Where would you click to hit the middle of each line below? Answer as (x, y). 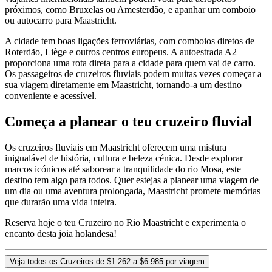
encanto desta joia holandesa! (61, 234)
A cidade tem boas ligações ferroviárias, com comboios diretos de (130, 41)
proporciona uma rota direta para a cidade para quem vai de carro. (130, 63)
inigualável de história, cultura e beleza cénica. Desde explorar (124, 158)
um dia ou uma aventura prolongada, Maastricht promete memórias (133, 191)
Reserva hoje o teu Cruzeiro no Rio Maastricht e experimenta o (125, 223)
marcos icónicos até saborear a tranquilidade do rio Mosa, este (123, 169)
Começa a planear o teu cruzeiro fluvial (128, 122)
